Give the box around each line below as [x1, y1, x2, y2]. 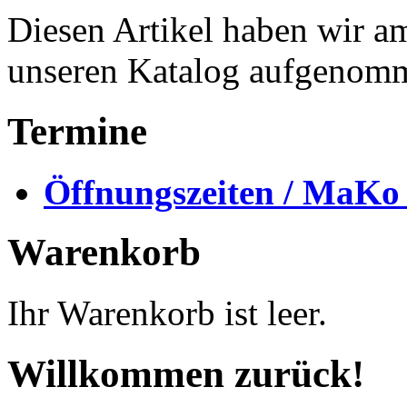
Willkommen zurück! [7, 352, 364, 396]
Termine [7, 109, 147, 153]
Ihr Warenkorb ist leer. [7, 293, 327, 333]
